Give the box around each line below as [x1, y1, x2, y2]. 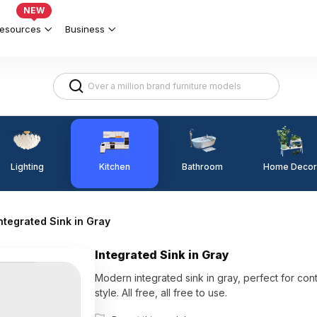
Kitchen [99, 161, 130, 172]
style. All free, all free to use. [95, 287, 228, 299]
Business [65, 23, 105, 35]
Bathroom [182, 161, 223, 172]
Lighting [10, 161, 44, 172]
